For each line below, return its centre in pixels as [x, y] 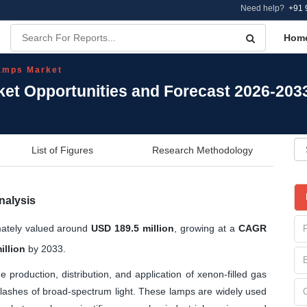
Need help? [265, 8]
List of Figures [62, 150]
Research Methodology [202, 150]
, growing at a [207, 228]
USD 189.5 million [133, 228]
